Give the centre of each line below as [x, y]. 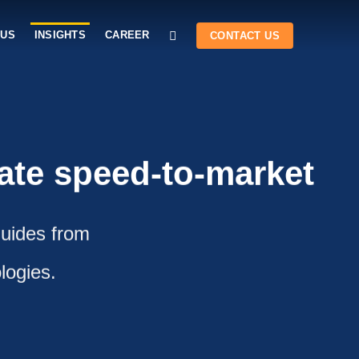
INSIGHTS [60, 34]
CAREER [127, 34]
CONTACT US [245, 35]
